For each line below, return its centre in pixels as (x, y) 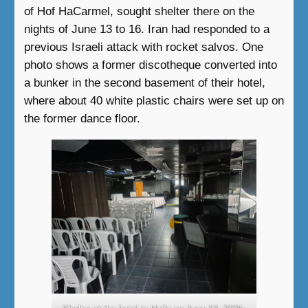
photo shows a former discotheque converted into (150, 65)
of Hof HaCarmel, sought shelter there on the (139, 12)
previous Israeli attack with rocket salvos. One (143, 47)
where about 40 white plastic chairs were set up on (154, 101)
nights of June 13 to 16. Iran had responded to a (146, 30)
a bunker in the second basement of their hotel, (144, 83)
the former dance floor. (82, 119)
